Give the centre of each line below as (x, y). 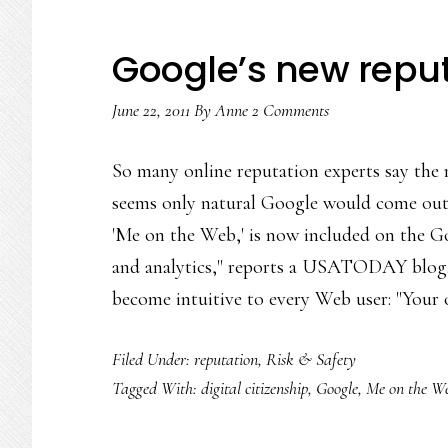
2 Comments (290, 110)
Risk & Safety (311, 359)
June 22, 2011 (151, 110)
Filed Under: (153, 359)
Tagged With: (156, 388)
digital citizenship (254, 388)
